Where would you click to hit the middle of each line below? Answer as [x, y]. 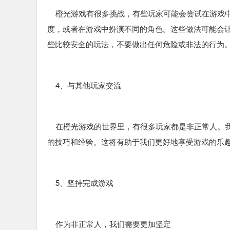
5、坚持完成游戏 [80, 183]
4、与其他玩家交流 [84, 85]
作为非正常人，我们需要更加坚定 [109, 224]
